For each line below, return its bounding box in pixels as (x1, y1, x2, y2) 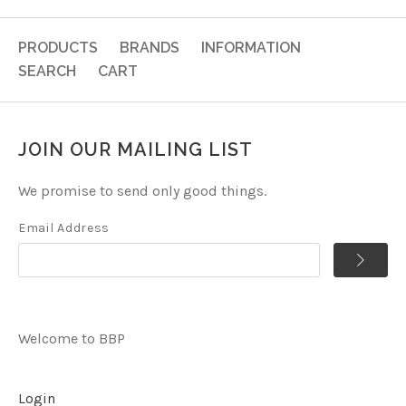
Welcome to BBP (18, 329, 125, 347)
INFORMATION (201, 38, 301, 56)
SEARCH (18, 62, 76, 80)
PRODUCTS (18, 38, 98, 56)
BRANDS (120, 38, 179, 56)
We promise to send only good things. (18, 181, 266, 199)
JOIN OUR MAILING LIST (18, 138, 253, 160)
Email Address (18, 219, 111, 236)
